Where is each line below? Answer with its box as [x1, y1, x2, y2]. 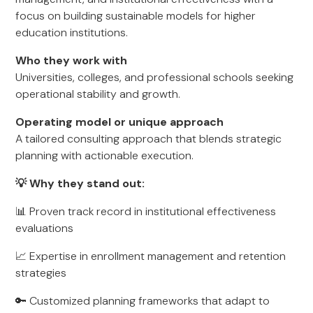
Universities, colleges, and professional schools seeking [15, 70, 294, 85]
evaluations [15, 221, 74, 235]
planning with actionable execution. [15, 148, 194, 163]
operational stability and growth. [15, 87, 181, 101]
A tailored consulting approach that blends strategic [15, 131, 282, 146]
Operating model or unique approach [15, 115, 224, 129]
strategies [15, 265, 67, 280]
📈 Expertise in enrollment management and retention [15, 249, 286, 263]
